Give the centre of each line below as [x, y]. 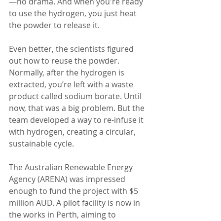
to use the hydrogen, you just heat [74, 13]
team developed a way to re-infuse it [77, 120]
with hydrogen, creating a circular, [73, 132]
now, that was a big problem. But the [78, 108]
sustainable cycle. [41, 144]
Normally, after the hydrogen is [68, 73]
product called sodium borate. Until [76, 96]
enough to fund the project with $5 [74, 191]
